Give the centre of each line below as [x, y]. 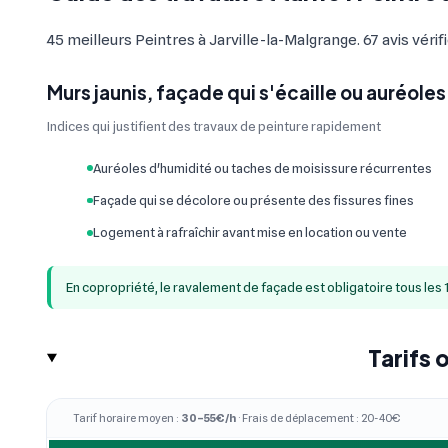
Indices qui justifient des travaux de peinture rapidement [214, 126]
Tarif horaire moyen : [127, 417]
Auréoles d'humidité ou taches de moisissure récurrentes [262, 167]
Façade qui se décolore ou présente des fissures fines [253, 200]
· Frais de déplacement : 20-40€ [318, 417]
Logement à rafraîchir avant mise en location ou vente [249, 232]
